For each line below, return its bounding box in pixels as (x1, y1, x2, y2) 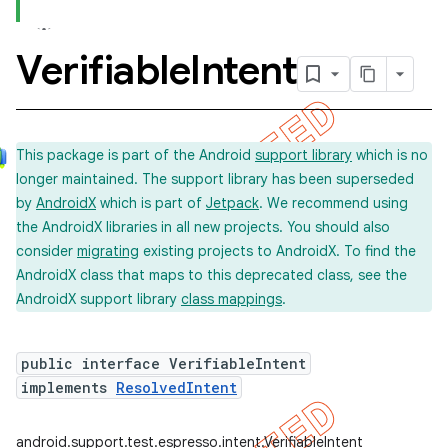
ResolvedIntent (116, 378, 237, 397)
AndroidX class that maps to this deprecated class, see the (16, 266, 407, 284)
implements (21, 378, 116, 397)
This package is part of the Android (16, 146, 255, 164)
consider (16, 242, 77, 260)
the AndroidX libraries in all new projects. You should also (16, 218, 390, 236)
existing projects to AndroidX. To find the (139, 242, 416, 260)
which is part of (96, 194, 206, 212)
